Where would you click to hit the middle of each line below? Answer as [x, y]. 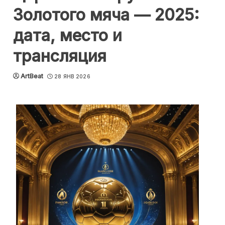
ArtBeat [32, 76]
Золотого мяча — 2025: [106, 15]
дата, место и [68, 35]
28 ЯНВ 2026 [72, 76]
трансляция [60, 56]
